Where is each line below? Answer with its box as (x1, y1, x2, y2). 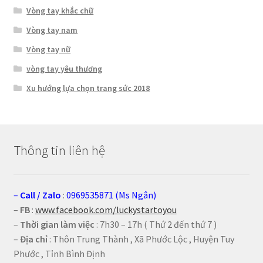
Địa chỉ (19, 233, 48, 245)
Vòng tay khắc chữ (26, 5, 94, 16)
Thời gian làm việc (19, 218, 95, 231)
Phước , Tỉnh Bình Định (13, 248, 105, 260)
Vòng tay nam (26, 25, 78, 36)
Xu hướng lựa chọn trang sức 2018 (26, 83, 150, 94)
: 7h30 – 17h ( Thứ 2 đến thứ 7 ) (94, 218, 217, 231)
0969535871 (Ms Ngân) (66, 189, 156, 201)
